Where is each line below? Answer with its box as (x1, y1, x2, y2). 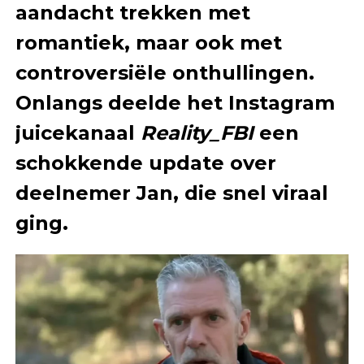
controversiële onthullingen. (15, 60, 314, 84)
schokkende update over (15, 150, 276, 175)
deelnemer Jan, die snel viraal (15, 180, 328, 205)
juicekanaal (15, 120, 141, 145)
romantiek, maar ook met (15, 30, 282, 54)
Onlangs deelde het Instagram (15, 90, 335, 115)
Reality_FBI (140, 120, 253, 145)
